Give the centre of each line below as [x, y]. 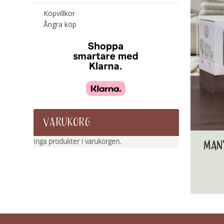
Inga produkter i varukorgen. [77, 141]
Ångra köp [60, 24]
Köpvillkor [59, 13]
